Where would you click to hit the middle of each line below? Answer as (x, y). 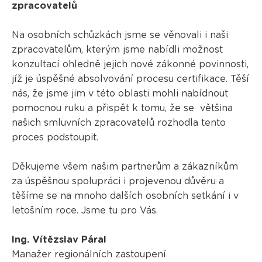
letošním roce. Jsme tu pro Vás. (85, 210)
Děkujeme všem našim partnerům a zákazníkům (125, 166)
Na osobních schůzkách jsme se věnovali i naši (120, 35)
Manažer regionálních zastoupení (89, 254)
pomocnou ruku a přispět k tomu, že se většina (122, 108)
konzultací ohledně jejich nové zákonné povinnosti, (130, 64)
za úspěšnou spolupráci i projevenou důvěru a (118, 181)
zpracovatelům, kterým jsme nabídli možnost (117, 49)
